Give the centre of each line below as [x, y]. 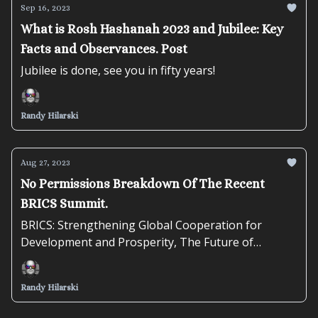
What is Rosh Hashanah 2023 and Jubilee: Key [152, 29]
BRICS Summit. [64, 204]
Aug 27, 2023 [45, 163]
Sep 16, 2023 [45, 8]
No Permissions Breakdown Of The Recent [143, 184]
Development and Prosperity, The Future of [137, 242]
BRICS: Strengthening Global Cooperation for [141, 225]
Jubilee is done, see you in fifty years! [118, 70]
